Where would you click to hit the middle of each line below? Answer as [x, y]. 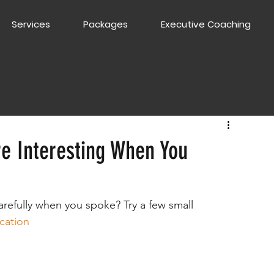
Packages [106, 24]
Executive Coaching [206, 24]
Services [31, 24]
